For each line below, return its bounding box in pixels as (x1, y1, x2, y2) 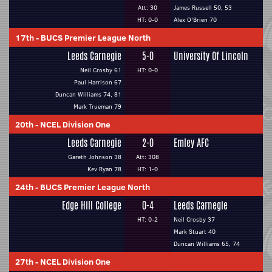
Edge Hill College (62, 199, 121, 212)
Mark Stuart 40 (174, 227, 216, 236)
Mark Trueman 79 (73, 102, 121, 111)
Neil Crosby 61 (80, 66, 121, 75)
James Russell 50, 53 (174, 3, 232, 12)
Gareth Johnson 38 (68, 152, 121, 161)
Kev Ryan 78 (87, 165, 121, 174)
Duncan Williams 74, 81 (55, 90, 121, 99)
